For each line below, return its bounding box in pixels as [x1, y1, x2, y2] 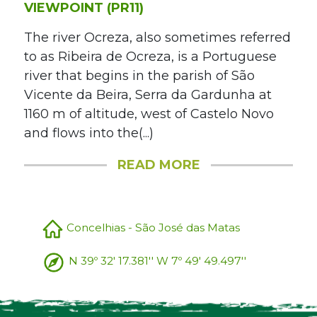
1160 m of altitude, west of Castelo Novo [23, 106, 274, 122]
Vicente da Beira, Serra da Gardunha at [23, 87, 272, 103]
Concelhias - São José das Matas [63, 221, 240, 235]
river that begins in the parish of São [23, 68, 255, 84]
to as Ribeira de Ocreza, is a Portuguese [23, 49, 277, 65]
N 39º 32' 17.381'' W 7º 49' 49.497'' [68, 254, 246, 268]
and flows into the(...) [23, 125, 154, 142]
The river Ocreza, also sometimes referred [23, 30, 291, 46]
